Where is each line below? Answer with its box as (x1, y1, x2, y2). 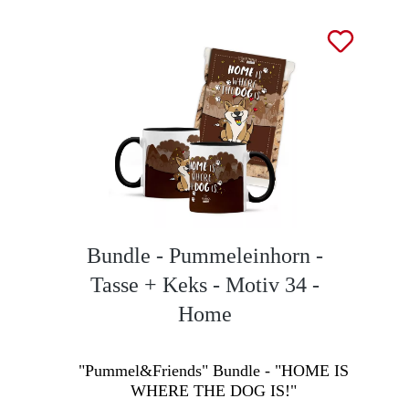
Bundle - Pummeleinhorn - (86, 243, 323, 267)
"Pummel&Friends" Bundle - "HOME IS (79, 361, 349, 380)
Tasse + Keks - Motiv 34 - (89, 272, 320, 297)
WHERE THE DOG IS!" (131, 381, 297, 400)
